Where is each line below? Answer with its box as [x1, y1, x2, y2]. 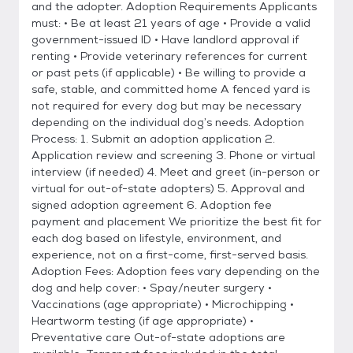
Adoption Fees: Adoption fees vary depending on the [32, 264, 320, 278]
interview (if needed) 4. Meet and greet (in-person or [32, 165, 320, 179]
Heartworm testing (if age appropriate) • [32, 314, 254, 328]
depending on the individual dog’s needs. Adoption [32, 115, 304, 129]
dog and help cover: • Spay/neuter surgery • [32, 281, 272, 295]
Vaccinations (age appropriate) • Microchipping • [32, 297, 294, 311]
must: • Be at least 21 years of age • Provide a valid [32, 16, 310, 30]
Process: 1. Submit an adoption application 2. [32, 132, 275, 146]
